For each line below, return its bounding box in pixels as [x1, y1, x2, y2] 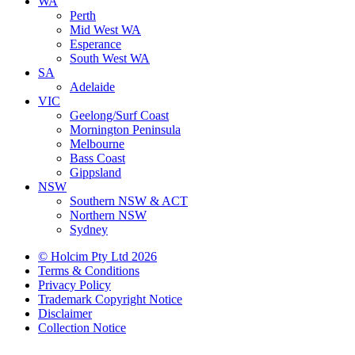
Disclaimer [38, 307, 92, 321]
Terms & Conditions [38, 264, 139, 278]
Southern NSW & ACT [70, 194, 188, 208]
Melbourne [70, 137, 124, 151]
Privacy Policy [38, 278, 111, 292]
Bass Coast [70, 151, 125, 166]
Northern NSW [70, 208, 147, 223]
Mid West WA [70, 23, 141, 37]
